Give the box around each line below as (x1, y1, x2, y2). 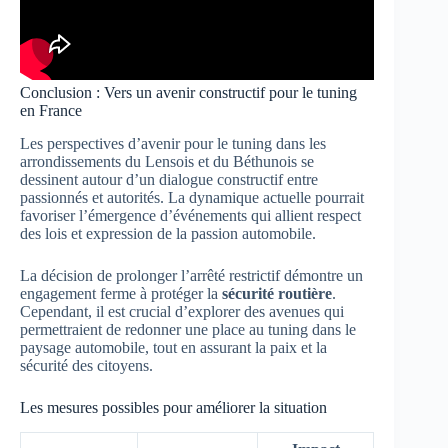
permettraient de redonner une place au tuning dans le (20, 320, 356, 338)
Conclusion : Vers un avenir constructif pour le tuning (20, 84, 357, 102)
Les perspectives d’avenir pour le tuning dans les (20, 134, 326, 152)
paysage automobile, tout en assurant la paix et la (20, 338, 327, 356)
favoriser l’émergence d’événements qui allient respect (20, 206, 361, 224)
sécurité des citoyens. (20, 356, 153, 374)
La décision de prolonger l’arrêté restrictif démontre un (20, 266, 363, 284)
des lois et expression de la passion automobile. (20, 224, 316, 242)
